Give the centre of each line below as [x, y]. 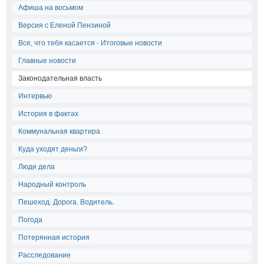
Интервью [35, 96]
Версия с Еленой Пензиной [65, 25]
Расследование [44, 255]
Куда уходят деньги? [53, 149]
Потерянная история [54, 237]
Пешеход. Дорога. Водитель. [66, 202]
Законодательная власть [60, 78]
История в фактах [48, 114]
